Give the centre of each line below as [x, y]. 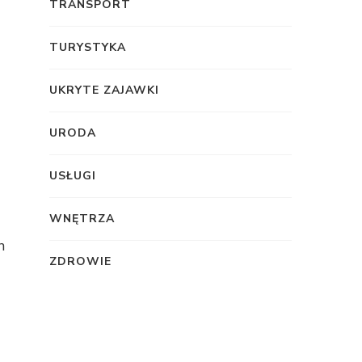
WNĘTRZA [82, 218]
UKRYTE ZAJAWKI [104, 90]
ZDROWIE [80, 261]
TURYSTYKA [88, 47]
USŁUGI [73, 175]
